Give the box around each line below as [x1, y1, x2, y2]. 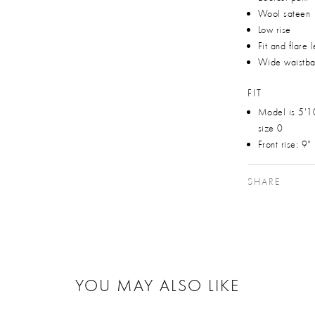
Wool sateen [257, 6, 311, 20]
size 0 [257, 121, 283, 134]
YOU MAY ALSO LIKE [75, 274, 240, 295]
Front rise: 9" [257, 137, 311, 150]
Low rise [257, 22, 291, 36]
